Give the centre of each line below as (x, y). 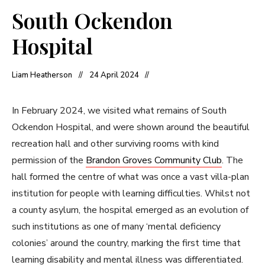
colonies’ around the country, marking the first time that (126, 243)
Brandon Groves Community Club (154, 160)
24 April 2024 (114, 75)
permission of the (49, 160)
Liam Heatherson (42, 75)
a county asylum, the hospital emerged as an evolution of (130, 210)
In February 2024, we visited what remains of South (119, 110)
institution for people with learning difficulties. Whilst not (131, 193)
